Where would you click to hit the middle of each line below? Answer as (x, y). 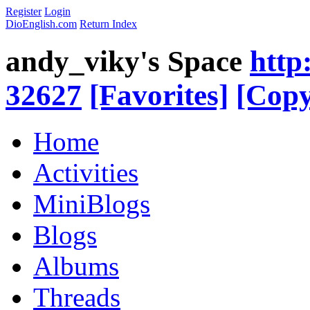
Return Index (108, 24)
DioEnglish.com (41, 24)
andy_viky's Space (124, 61)
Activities (86, 172)
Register (24, 11)
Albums (76, 266)
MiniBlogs (92, 203)
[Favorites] (159, 95)
